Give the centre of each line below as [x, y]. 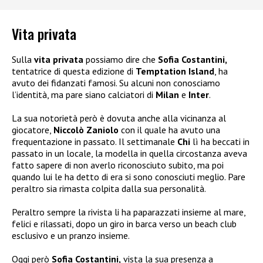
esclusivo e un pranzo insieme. [71, 236]
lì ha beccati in [220, 142]
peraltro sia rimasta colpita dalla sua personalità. [109, 189]
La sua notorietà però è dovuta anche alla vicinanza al [119, 118]
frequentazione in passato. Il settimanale [95, 142]
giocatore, [33, 130]
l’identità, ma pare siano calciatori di [84, 95]
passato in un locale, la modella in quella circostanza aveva [129, 154]
